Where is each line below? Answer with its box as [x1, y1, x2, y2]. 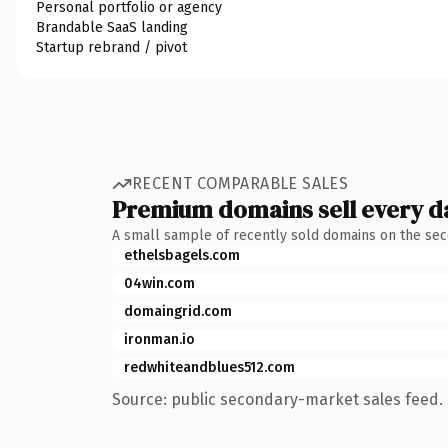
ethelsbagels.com [124, 246, 240, 264]
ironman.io [124, 330, 195, 348]
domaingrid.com [124, 302, 232, 320]
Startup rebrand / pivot [36, 38, 187, 56]
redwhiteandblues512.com [124, 358, 295, 376]
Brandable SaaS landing [36, 18, 188, 36]
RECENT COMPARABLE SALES [132, 174, 349, 193]
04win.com [124, 274, 195, 292]
